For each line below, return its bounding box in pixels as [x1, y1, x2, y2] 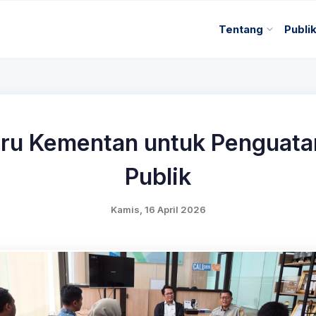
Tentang [219, 23, 264, 36]
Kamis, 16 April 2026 [110, 204, 206, 216]
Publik [125, 163, 191, 191]
